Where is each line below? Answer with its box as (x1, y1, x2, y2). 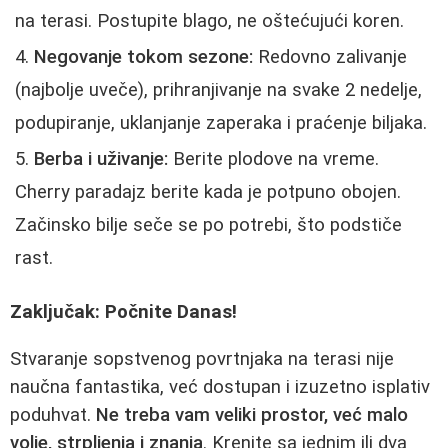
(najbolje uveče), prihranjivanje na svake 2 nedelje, (15, 78, 422, 101)
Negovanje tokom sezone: (34, 45, 253, 68)
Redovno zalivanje (253, 45, 407, 68)
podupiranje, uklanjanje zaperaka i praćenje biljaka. (15, 111, 427, 134)
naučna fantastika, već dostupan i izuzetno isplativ (10, 375, 430, 398)
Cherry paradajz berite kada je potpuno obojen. (15, 180, 401, 203)
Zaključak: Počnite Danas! (10, 301, 237, 324)
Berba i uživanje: (34, 147, 168, 170)
